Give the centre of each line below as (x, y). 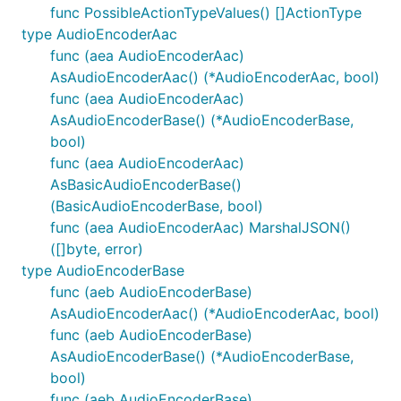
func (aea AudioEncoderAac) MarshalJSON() (200, 227)
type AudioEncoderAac (99, 34)
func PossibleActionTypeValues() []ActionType (206, 13)
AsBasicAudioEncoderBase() (146, 184)
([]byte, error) (97, 249)
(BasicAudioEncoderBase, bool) (157, 206)
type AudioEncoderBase (103, 270)
